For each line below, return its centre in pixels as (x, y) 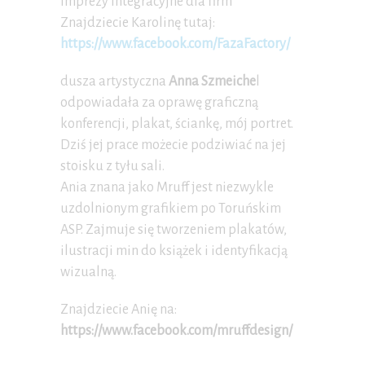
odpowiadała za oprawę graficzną (159, 103)
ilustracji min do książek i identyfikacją (174, 251)
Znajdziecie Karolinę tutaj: (138, 23)
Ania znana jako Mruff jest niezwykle (167, 188)
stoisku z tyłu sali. (112, 167)
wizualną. (88, 273)
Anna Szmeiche (212, 82)
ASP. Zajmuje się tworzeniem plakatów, (174, 230)
